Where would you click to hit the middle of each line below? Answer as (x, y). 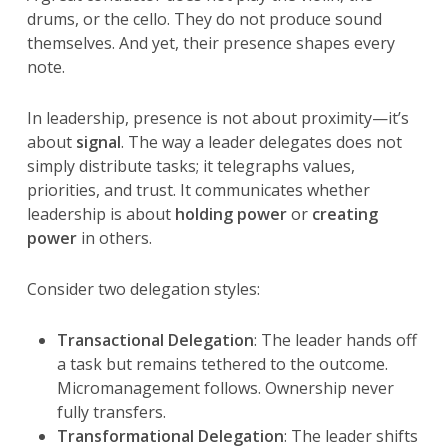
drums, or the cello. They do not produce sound (204, 18)
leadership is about (100, 213)
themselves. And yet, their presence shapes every (210, 42)
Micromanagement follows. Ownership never (225, 387)
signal (98, 141)
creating (344, 213)
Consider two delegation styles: (143, 288)
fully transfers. (111, 411)
